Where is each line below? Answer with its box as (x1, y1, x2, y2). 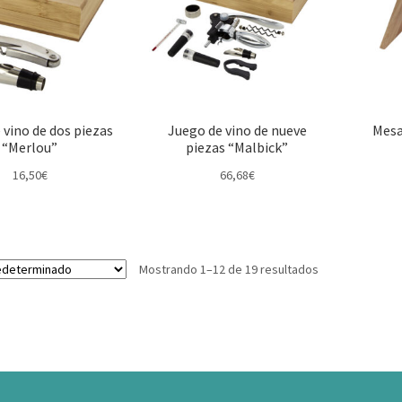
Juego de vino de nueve (167, 121, 307, 140)
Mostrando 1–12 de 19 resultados (138, 260, 319, 277)
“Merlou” (2, 138, 58, 157)
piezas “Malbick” (186, 138, 289, 157)
